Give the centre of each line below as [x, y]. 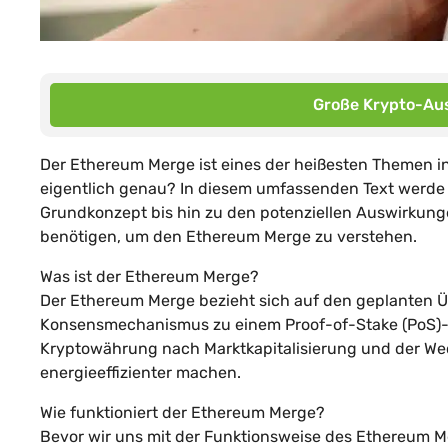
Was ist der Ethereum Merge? [149, 276]
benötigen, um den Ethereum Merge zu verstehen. [228, 236]
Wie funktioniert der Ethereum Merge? [182, 412]
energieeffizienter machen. [140, 372]
